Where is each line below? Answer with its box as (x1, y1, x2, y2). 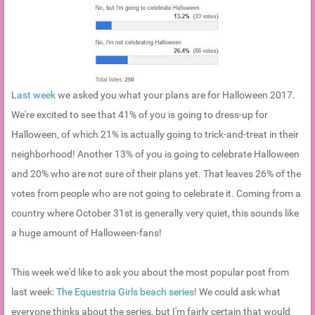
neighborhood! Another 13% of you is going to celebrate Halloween (11, 148, 300, 160)
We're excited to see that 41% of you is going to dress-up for (11, 109, 268, 121)
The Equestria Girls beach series (56, 286, 194, 298)
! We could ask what (194, 286, 281, 298)
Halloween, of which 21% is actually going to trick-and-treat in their (11, 129, 299, 141)
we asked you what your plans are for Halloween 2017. (56, 89, 295, 101)
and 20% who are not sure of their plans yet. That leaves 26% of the (11, 168, 301, 180)
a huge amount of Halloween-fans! (11, 227, 162, 239)
